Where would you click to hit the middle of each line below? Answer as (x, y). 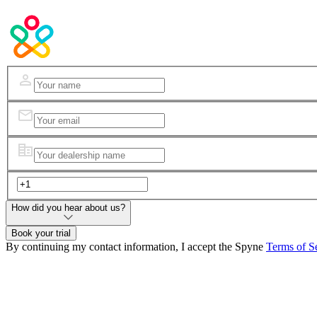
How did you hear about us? (68, 207)
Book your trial (41, 233)
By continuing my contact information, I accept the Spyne (136, 246)
